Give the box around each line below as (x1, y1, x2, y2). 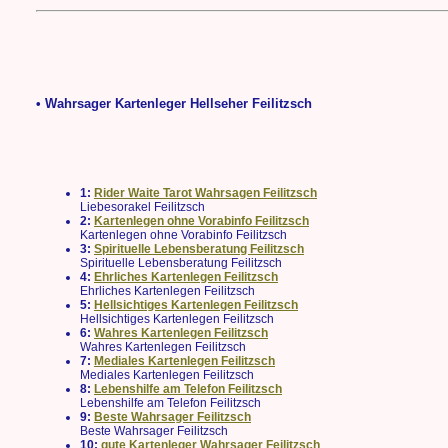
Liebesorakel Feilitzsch (80, 199, 205, 214)
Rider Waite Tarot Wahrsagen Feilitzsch (94, 185, 317, 200)
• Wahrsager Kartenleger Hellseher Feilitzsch (36, 96, 312, 112)
